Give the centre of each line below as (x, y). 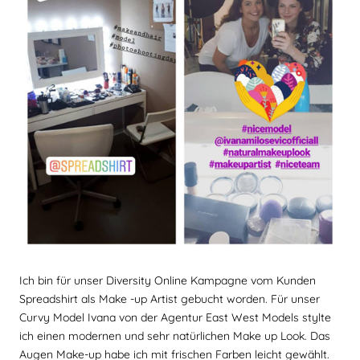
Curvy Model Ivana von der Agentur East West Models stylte (176, 318)
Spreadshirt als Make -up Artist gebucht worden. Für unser (170, 299)
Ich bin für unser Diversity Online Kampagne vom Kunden (168, 281)
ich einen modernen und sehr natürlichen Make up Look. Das (175, 336)
